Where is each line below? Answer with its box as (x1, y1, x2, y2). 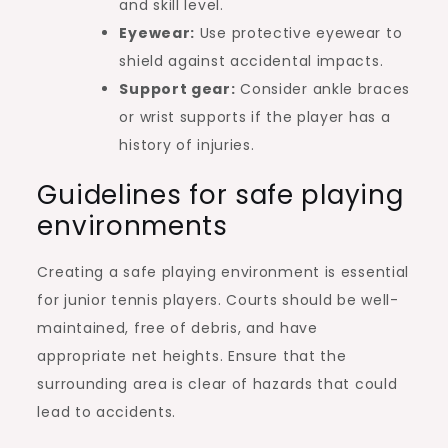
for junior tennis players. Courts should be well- (37, 289, 399, 310)
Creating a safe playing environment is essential (37, 261, 410, 282)
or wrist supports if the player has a (119, 106, 391, 127)
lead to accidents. (37, 401, 177, 422)
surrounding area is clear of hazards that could (37, 373, 398, 394)
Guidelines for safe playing (37, 176, 404, 213)
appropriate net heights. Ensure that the (37, 345, 347, 366)
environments (37, 207, 228, 244)
